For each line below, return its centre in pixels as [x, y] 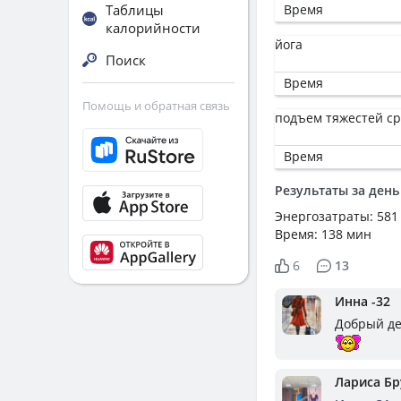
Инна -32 [363, 301]
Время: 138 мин [323, 234]
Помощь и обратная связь [156, 106]
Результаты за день [337, 190]
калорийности [153, 28]
